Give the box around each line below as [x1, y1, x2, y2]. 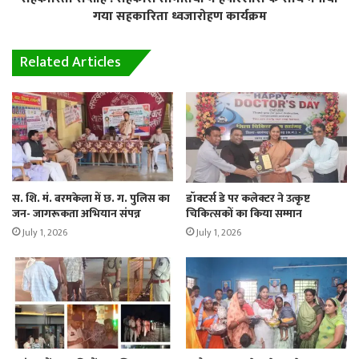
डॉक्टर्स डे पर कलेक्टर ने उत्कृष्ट [186, 189, 310, 208]
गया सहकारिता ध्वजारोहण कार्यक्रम [92, 5, 267, 27]
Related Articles [20, 50, 121, 75]
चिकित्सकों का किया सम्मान [186, 204, 302, 224]
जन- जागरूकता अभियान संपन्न [12, 204, 141, 224]
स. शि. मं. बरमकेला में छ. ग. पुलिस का [12, 189, 170, 208]
